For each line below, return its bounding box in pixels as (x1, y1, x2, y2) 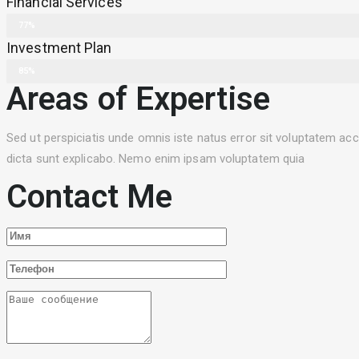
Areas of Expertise (6, 79, 270, 118)
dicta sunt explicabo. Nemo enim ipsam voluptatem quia (6, 151, 305, 166)
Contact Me (6, 177, 172, 216)
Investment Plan (6, 38, 112, 56)
